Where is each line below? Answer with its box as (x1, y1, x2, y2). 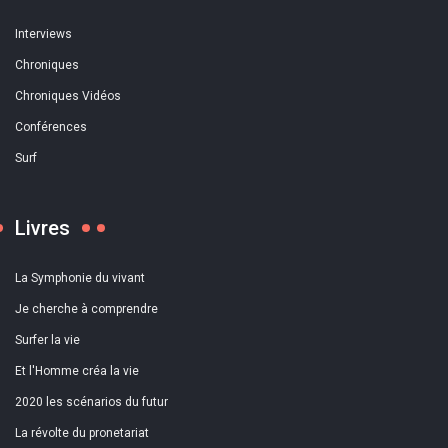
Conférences (15, 119, 87, 134)
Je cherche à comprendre (15, 301, 158, 316)
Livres (15, 215, 70, 240)
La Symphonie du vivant (15, 270, 145, 285)
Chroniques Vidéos (15, 88, 121, 103)
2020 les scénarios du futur (15, 394, 168, 409)
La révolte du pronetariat (15, 425, 149, 440)
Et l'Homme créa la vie (15, 363, 139, 378)
